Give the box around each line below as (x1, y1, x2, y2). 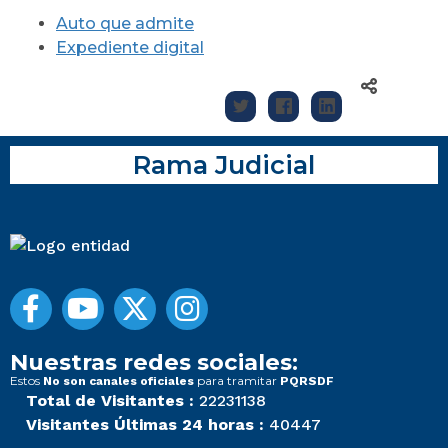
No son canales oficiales (43, 374, 194, 389)
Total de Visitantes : (26, 391, 194, 411)
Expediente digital (56, 38, 204, 58)
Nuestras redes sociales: (10, 348, 298, 377)
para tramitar (194, 373, 280, 389)
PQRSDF (280, 374, 334, 389)
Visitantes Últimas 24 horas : (26, 415, 264, 435)
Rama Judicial (133, 149, 315, 181)
